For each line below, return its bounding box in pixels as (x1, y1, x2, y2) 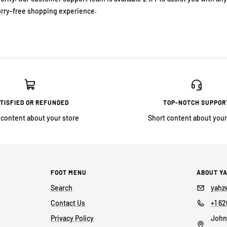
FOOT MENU (51, 168, 87, 176)
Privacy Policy (51, 213, 94, 222)
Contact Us (51, 198, 85, 207)
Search (51, 183, 72, 192)
